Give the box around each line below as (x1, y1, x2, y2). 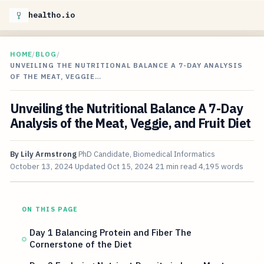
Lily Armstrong (20, 149, 77, 160)
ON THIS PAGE (21, 205, 78, 214)
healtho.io (28, 10, 75, 20)
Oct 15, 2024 (107, 161, 153, 172)
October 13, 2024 (9, 161, 73, 172)
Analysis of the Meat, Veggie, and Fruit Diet (9, 115, 251, 132)
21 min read (154, 161, 197, 172)
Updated (74, 161, 107, 172)
